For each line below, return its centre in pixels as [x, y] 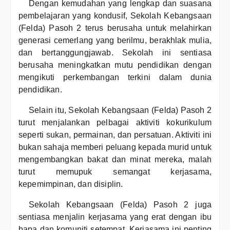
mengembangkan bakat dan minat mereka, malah [115, 159]
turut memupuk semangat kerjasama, [115, 172]
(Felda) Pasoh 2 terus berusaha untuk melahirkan [115, 28]
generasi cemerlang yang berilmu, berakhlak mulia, [115, 40]
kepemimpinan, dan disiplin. [71, 184]
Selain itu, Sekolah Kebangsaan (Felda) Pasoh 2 [120, 110]
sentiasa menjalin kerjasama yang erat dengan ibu [115, 217]
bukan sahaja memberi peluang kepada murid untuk [115, 147]
